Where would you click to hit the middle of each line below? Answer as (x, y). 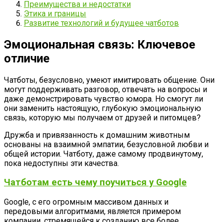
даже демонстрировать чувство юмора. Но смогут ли (104, 99)
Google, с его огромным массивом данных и (86, 202)
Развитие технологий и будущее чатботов (101, 23)
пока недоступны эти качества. (61, 163)
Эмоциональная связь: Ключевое (100, 44)
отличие (27, 58)
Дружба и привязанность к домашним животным (97, 135)
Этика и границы (55, 13)
